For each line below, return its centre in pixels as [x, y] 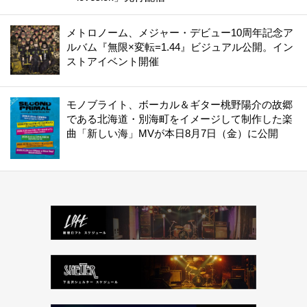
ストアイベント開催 [113, 62]
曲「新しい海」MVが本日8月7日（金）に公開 [172, 134]
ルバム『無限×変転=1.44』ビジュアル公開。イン [180, 47]
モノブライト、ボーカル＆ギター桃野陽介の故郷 [180, 105]
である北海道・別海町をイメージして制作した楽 [180, 119]
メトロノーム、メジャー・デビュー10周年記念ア [180, 33]
